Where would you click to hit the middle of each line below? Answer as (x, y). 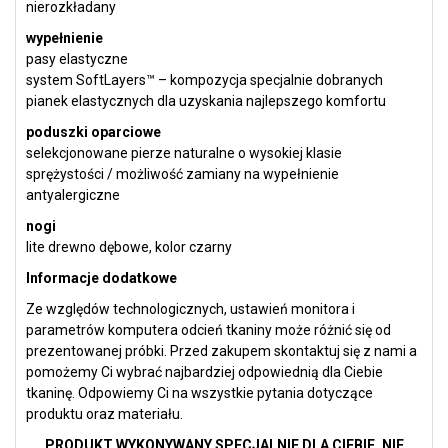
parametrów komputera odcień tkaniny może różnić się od (208, 330)
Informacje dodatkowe (101, 278)
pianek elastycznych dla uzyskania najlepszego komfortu (206, 101)
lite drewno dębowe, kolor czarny (129, 247)
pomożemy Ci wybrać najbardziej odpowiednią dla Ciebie (204, 372)
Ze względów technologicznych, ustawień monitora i (190, 309)
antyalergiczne (73, 195)
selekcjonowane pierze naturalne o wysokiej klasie (184, 153)
